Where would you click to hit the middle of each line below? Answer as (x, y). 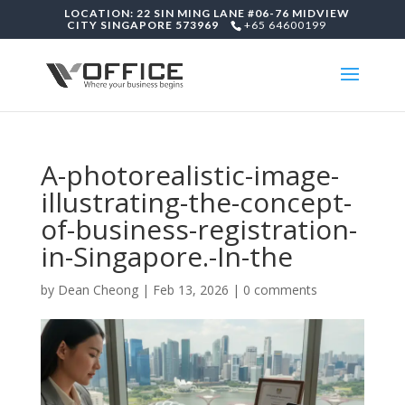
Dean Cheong (98, 290)
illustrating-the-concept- (196, 202)
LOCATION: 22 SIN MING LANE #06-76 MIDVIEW (207, 13)
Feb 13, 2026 (190, 290)
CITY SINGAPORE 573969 (142, 25)
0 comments (280, 290)
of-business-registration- (198, 229)
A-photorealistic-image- (189, 175)
